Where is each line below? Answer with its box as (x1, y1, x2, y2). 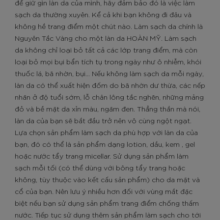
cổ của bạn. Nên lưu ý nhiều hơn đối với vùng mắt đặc (15, 187, 192, 195)
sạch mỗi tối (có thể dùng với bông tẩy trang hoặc (15, 163, 185, 172)
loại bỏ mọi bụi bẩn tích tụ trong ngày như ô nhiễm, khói (15, 57, 201, 66)
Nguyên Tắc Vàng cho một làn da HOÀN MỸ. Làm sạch (15, 33, 196, 42)
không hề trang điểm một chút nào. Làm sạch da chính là (15, 22, 203, 30)
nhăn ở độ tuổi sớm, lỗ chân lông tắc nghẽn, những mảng (15, 92, 204, 101)
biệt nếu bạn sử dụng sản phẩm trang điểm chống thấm (15, 198, 199, 207)
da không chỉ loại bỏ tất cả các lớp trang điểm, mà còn (15, 45, 197, 54)
